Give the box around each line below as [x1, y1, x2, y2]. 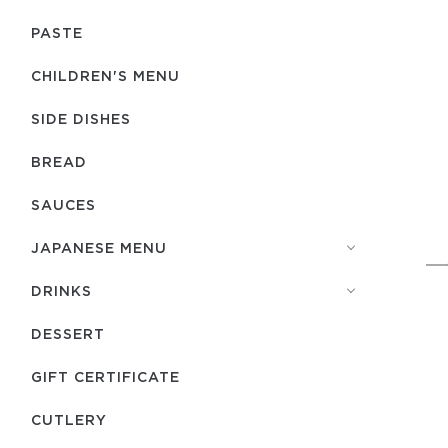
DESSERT [31, 326, 105, 341]
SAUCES [31, 197, 96, 212]
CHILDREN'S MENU [31, 68, 180, 83]
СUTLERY [31, 412, 107, 427]
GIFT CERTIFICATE [31, 369, 180, 384]
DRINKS [31, 283, 92, 298]
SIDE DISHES [31, 111, 131, 126]
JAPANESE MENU [31, 240, 167, 255]
